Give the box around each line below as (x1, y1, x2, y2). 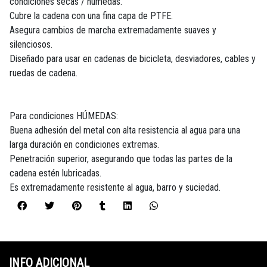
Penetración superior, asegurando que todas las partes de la (10, 153, 232, 165)
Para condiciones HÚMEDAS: (10, 110, 118, 122)
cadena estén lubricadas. (10, 167, 101, 179)
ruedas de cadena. (10, 67, 77, 79)
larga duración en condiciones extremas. (10, 139, 159, 151)
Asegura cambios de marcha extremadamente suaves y (10, 24, 216, 36)
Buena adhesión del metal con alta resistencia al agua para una (10, 125, 240, 136)
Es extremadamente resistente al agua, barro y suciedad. (10, 182, 221, 194)
